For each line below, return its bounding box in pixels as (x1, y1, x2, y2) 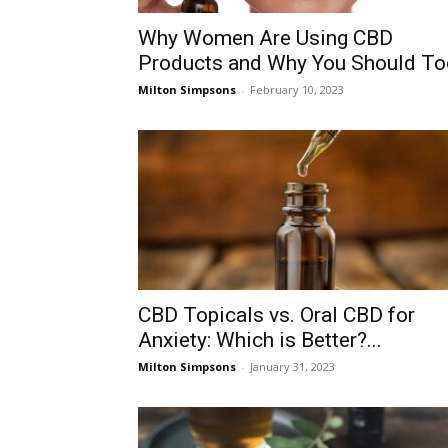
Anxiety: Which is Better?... (138, 328, 382, 352)
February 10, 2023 (250, 82, 344, 97)
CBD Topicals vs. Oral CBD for (138, 303, 415, 327)
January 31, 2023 (250, 359, 335, 374)
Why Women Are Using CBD (138, 26, 393, 50)
